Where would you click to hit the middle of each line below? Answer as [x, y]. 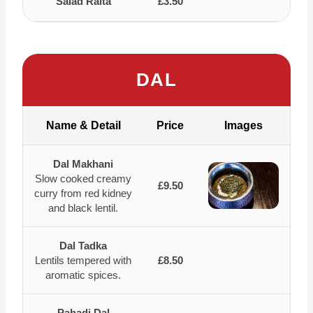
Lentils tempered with [83, 260]
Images [243, 125]
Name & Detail [83, 125]
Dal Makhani [83, 164]
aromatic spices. [83, 275]
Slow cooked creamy [83, 179]
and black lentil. [83, 208]
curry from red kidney [83, 193]
